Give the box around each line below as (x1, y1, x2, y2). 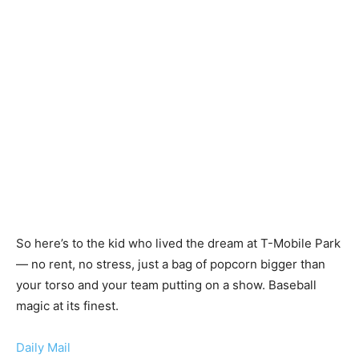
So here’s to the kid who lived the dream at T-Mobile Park (16, 235, 341, 251)
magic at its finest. (16, 297, 119, 313)
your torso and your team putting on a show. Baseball (16, 276, 317, 292)
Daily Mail (16, 339, 71, 355)
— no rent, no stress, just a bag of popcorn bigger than (16, 256, 325, 272)
